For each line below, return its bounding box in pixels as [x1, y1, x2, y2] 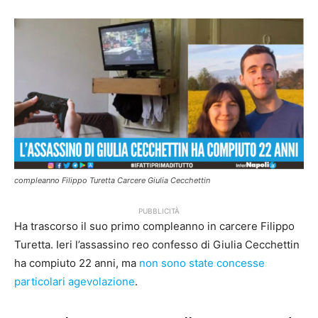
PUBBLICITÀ [138, 207, 180, 216]
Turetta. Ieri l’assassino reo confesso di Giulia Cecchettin [14, 238, 300, 252]
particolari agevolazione [14, 275, 135, 289]
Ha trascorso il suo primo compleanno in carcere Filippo [14, 219, 295, 234]
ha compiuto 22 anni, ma [14, 256, 139, 270]
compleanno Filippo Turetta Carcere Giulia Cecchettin [14, 175, 210, 186]
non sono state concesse [139, 256, 265, 270]
